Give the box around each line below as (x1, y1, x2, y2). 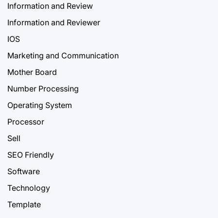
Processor (7, 116, 44, 127)
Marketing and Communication (7, 50, 119, 60)
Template (7, 199, 41, 209)
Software (7, 166, 40, 176)
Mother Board (7, 67, 57, 77)
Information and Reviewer (7, 17, 100, 27)
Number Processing (7, 83, 79, 93)
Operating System (7, 100, 72, 110)
